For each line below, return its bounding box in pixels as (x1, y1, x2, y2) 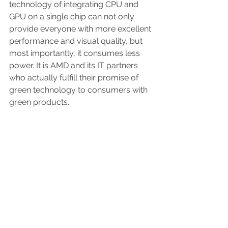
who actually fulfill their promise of (9, 73, 140, 83)
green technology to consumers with (9, 85, 150, 95)
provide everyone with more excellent (9, 24, 153, 34)
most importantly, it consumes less (9, 48, 142, 59)
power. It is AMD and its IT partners (9, 61, 140, 71)
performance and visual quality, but (9, 36, 145, 46)
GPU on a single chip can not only (9, 12, 136, 22)
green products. (9, 97, 69, 107)
